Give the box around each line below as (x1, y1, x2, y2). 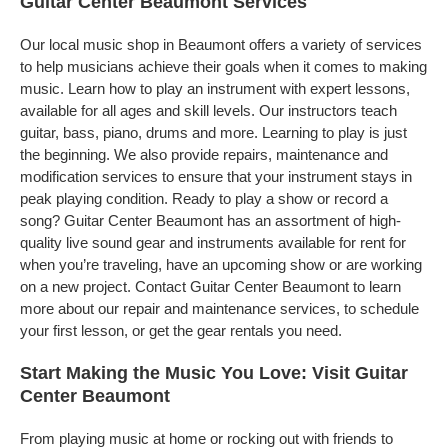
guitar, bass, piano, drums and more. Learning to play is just (20, 124, 407, 141)
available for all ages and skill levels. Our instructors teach (20, 102, 397, 119)
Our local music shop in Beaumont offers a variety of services (20, 36, 422, 53)
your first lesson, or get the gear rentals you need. (20, 322, 342, 339)
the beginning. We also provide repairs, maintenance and (20, 146, 388, 163)
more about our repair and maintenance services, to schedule (20, 300, 419, 317)
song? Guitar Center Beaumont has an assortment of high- (20, 212, 401, 229)
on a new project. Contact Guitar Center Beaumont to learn (20, 278, 401, 295)
